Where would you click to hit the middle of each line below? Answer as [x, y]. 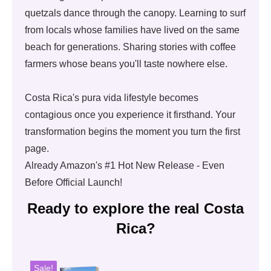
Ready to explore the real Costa [135, 208]
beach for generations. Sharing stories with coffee [130, 47]
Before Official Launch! [75, 182]
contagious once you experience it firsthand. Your [130, 115]
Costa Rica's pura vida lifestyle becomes [112, 98]
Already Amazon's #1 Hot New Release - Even [125, 165]
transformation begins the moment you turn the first [132, 132]
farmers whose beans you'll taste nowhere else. [126, 64]
